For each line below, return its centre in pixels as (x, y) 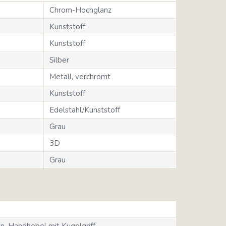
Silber (59, 60)
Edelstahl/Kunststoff (85, 110)
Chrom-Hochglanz (80, 10)
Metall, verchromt (80, 76)
